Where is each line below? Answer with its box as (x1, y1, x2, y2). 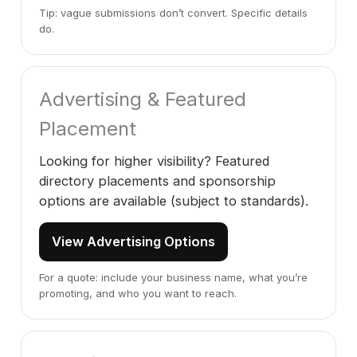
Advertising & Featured (39, 88, 246, 111)
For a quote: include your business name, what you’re (39, 271, 308, 284)
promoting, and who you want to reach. (39, 287, 237, 300)
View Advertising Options (52, 233, 215, 249)
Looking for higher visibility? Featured (39, 153, 269, 169)
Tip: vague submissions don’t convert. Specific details (39, 6, 308, 19)
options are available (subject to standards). (39, 193, 308, 209)
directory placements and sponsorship (39, 173, 276, 189)
